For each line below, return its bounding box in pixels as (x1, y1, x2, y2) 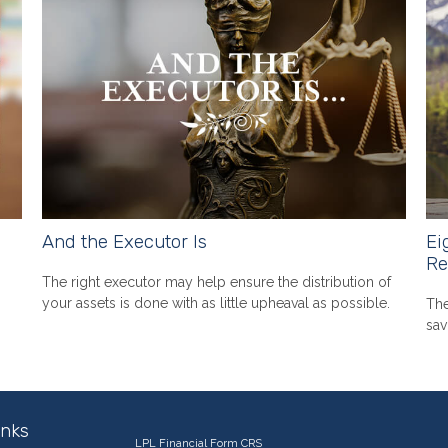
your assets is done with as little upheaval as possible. (42, 294, 391, 311)
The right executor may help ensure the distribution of (42, 273, 392, 290)
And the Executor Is (42, 230, 208, 253)
